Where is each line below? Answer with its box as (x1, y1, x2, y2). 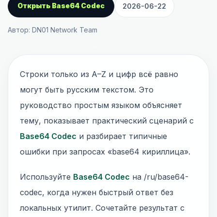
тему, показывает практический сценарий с (20, 116, 194, 125)
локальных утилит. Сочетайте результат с (20, 203, 185, 213)
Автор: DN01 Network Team (8, 26, 97, 34)
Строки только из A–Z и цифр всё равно (20, 69, 178, 79)
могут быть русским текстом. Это (20, 85, 154, 94)
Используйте (20, 172, 73, 182)
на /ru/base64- (130, 172, 188, 182)
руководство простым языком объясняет (20, 100, 182, 110)
